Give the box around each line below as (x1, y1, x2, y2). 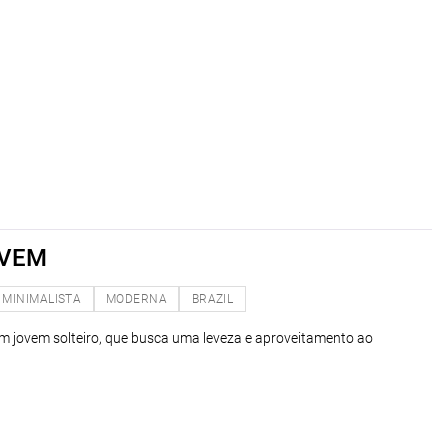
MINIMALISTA (2, 291, 82, 306)
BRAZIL (191, 291, 234, 306)
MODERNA (105, 291, 168, 306)
